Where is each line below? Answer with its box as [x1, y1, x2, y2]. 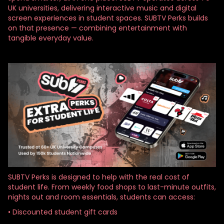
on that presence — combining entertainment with [8, 22, 187, 33]
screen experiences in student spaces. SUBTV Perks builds [8, 12, 208, 23]
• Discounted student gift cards [8, 206, 117, 217]
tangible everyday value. [8, 32, 93, 43]
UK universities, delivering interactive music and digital [8, 2, 196, 13]
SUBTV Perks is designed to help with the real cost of [8, 171, 189, 182]
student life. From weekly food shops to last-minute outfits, [8, 181, 216, 192]
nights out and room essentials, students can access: [8, 191, 195, 202]
